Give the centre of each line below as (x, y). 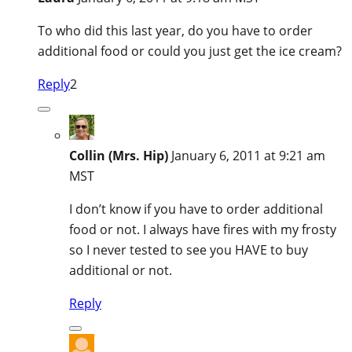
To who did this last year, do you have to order (175, 30)
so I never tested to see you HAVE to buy (189, 249)
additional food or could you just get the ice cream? (190, 51)
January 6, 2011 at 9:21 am (248, 155)
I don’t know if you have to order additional (196, 209)
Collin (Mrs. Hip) (119, 155)
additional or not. (121, 270)
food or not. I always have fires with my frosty (203, 229)
